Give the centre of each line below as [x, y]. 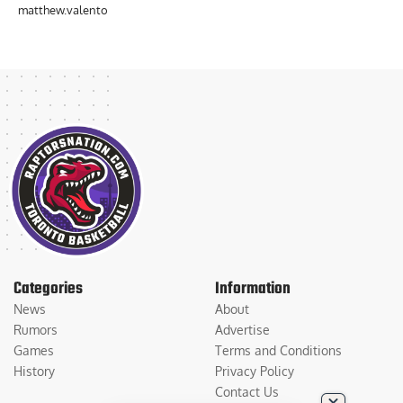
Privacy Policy [255, 371]
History [34, 371]
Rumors [36, 329]
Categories [48, 289]
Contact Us [247, 391]
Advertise [242, 329]
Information [253, 289]
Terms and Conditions [278, 350]
